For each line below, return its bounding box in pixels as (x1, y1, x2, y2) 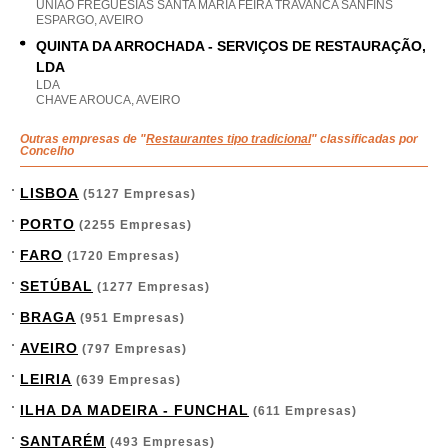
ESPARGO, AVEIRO (36, 13, 143, 27)
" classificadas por (311, 132, 418, 146)
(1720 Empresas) (63, 249, 180, 263)
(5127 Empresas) (79, 187, 196, 201)
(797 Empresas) (78, 342, 187, 356)
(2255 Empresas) (75, 218, 192, 232)
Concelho (20, 144, 74, 158)
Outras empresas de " (20, 132, 146, 146)
